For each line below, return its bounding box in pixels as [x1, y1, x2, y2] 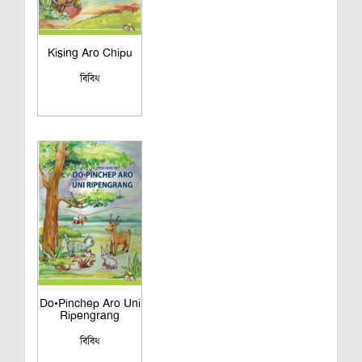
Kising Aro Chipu [47, 44, 133, 60]
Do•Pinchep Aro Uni [39, 295, 141, 310]
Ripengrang [60, 307, 120, 322]
